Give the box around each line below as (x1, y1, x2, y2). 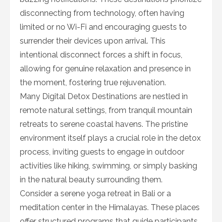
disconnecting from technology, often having (20, 8, 184, 18)
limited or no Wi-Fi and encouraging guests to (20, 22, 187, 32)
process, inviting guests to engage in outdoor (20, 147, 184, 157)
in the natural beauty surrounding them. (20, 174, 163, 184)
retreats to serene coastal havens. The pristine (20, 119, 188, 129)
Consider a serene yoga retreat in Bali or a (20, 188, 171, 198)
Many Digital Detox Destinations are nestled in (20, 91, 188, 101)
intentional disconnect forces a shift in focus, (20, 50, 182, 59)
